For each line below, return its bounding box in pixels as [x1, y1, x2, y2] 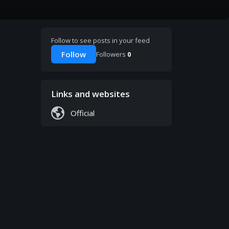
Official [71, 108, 95, 119]
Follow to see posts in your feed [51, 36, 150, 45]
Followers [96, 50, 127, 59]
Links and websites [51, 88, 130, 100]
